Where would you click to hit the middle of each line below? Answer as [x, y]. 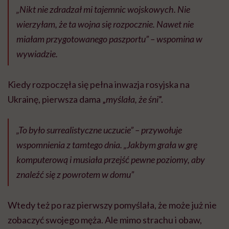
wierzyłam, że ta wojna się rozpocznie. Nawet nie [105, 24]
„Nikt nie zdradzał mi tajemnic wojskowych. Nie [103, 9]
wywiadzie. [37, 54]
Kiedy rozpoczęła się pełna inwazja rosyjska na [99, 85]
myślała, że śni [132, 99]
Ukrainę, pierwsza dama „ [57, 99]
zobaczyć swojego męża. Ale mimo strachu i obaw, [105, 220]
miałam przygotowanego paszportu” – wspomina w [109, 39]
